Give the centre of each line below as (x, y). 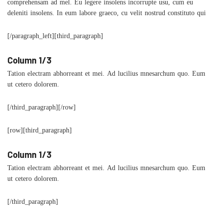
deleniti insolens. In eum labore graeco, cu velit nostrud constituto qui (107, 14)
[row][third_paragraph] (40, 132)
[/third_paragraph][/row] (42, 109)
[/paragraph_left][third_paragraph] (55, 37)
